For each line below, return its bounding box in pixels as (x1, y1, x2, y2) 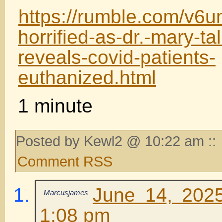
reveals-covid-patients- (18, 46, 216, 68)
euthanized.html (18, 66, 156, 88)
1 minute (18, 95, 93, 116)
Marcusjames (44, 188, 88, 197)
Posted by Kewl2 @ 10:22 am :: (16, 132, 220, 149)
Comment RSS (17, 153, 112, 169)
